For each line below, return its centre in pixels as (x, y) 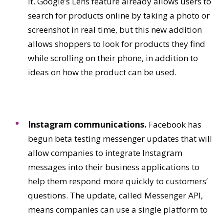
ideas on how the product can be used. (102, 72)
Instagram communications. (87, 125)
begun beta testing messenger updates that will (120, 139)
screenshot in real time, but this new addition (115, 30)
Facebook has (174, 125)
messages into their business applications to (114, 167)
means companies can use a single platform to (118, 210)
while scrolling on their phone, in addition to (113, 58)
